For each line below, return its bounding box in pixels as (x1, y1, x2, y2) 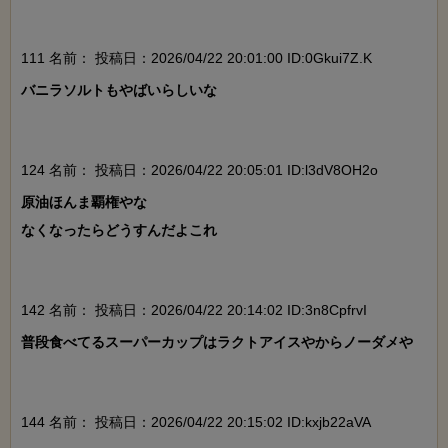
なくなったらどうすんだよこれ (21, 221, 217, 238)
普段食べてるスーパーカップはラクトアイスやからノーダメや (21, 333, 413, 350)
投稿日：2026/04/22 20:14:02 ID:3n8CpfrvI (91, 301, 367, 318)
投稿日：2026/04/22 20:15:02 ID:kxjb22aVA (91, 413, 371, 430)
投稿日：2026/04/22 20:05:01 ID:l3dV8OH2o (91, 161, 378, 178)
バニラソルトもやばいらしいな (21, 81, 217, 98)
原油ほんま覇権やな (21, 193, 147, 210)
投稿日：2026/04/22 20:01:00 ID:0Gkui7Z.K (91, 49, 372, 66)
